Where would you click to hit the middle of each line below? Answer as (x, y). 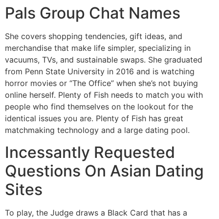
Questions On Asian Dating (104, 171)
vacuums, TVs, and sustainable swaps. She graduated (104, 60)
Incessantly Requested (90, 152)
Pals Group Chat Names (93, 13)
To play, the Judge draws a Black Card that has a (96, 212)
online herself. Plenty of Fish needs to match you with (104, 95)
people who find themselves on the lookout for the (99, 107)
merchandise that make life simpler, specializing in (98, 48)
